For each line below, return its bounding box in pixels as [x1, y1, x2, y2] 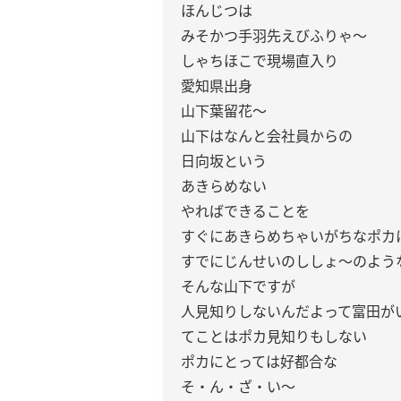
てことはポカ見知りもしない [181, 327, 367, 346]
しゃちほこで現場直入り [181, 51, 338, 71]
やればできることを [181, 201, 310, 221]
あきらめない [181, 176, 267, 196]
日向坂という [181, 151, 267, 171]
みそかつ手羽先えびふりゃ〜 [181, 26, 367, 46]
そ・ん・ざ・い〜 [181, 377, 295, 397]
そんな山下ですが [181, 277, 295, 296]
